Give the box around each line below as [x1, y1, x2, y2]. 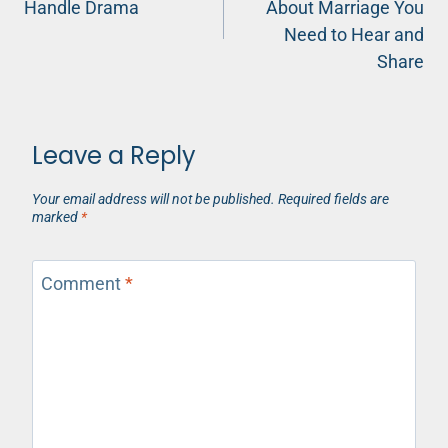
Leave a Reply [32, 138, 196, 172]
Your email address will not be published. [32, 190, 275, 208]
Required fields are [278, 190, 389, 208]
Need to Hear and [284, 23, 424, 45]
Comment [41, 273, 125, 295]
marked [32, 208, 81, 226]
